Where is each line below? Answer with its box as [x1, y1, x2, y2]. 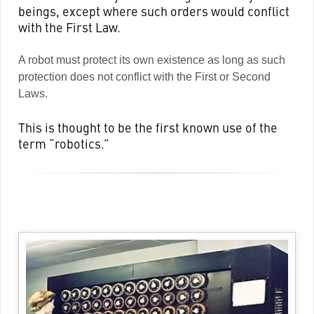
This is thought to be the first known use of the [18, 118, 278, 136]
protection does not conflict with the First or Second [18, 70, 271, 83]
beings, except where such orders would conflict [18, 1, 289, 20]
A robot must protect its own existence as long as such [18, 53, 285, 66]
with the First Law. [18, 18, 121, 36]
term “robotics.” [18, 134, 109, 152]
